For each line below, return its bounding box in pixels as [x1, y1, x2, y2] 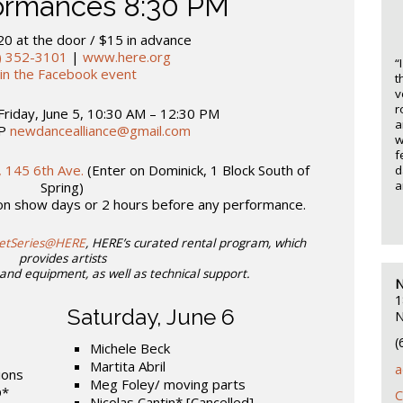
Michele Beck [89, 338, 170, 357]
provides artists [18, 249, 106, 266]
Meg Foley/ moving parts [89, 374, 246, 393]
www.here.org [83, 47, 171, 66]
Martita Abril [89, 356, 166, 375]
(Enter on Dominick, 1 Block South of [83, 160, 309, 179]
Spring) [40, 177, 84, 196]
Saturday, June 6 [67, 303, 235, 330]
